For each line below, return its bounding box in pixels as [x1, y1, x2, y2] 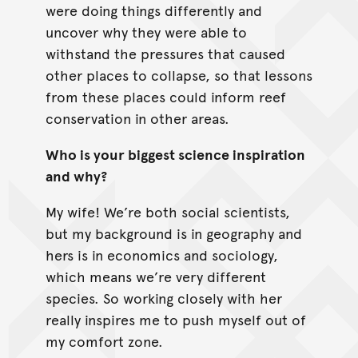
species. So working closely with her [45, 287, 282, 308]
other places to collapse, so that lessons [45, 64, 312, 85]
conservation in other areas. [45, 107, 229, 128]
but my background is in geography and [45, 222, 302, 243]
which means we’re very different [45, 265, 266, 286]
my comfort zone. [45, 330, 163, 351]
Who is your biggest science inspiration [45, 143, 305, 164]
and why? [45, 165, 107, 185]
